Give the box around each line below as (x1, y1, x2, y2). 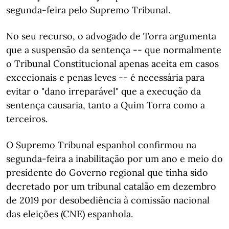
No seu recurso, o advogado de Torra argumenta (6, 30, 216, 42)
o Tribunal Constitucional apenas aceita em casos (6, 58, 219, 70)
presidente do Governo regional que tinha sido (6, 167, 208, 178)
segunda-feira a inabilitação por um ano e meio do (6, 153, 223, 165)
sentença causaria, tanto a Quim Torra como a (6, 99, 205, 111)
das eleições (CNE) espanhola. (6, 208, 133, 220)
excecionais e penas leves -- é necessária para (6, 72, 204, 83)
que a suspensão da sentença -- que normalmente (6, 44, 221, 56)
